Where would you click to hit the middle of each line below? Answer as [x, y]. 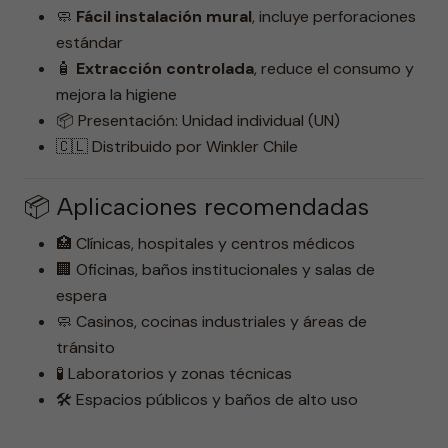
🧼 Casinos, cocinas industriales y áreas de [211, 321]
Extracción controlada [165, 68]
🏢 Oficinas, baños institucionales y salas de [215, 269]
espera [81, 295]
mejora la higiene [116, 94]
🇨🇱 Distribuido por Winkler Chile [177, 146]
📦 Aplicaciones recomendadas [196, 206]
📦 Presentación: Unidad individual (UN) [198, 120]
